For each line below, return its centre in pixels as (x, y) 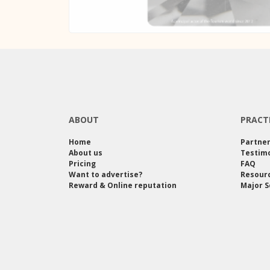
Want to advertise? (105, 174)
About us (86, 152)
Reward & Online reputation (123, 185)
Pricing (82, 163)
